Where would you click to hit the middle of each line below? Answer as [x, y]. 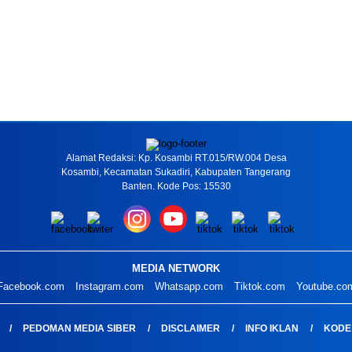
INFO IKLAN [271, 328]
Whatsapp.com [189, 286]
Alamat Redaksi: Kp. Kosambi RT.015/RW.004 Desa [176, 158]
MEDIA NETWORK [176, 268]
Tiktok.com [259, 286]
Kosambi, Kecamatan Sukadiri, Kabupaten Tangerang [176, 172]
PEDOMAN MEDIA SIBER [79, 328]
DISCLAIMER [190, 328]
